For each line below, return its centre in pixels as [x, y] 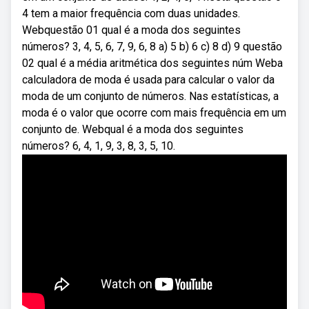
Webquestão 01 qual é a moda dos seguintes [131, 30]
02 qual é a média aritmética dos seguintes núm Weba [152, 63]
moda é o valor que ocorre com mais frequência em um [154, 113]
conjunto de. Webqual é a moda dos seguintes [133, 129]
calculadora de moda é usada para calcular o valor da [148, 80]
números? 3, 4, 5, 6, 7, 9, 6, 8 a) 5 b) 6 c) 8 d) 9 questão [152, 47]
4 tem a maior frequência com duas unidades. [131, 13]
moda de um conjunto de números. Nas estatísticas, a [150, 96]
